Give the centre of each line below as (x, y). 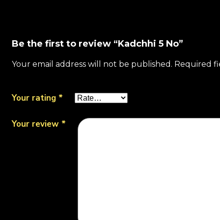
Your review (37, 124)
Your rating (35, 98)
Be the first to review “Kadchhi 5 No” (97, 44)
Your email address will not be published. (92, 64)
